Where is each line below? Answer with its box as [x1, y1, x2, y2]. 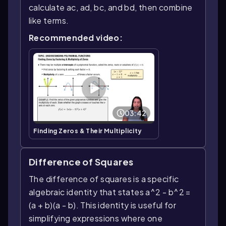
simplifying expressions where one [29, 212, 163, 223]
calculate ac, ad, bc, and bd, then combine [29, 2, 193, 13]
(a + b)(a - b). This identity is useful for [29, 199, 177, 210]
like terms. [29, 15, 69, 26]
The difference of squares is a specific [29, 173, 179, 184]
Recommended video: [29, 32, 123, 43]
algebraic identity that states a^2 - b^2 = [29, 186, 191, 197]
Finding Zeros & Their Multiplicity [33, 127, 142, 135]
